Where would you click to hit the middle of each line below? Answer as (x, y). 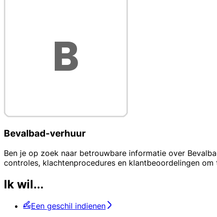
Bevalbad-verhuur (45, 134)
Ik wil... (24, 184)
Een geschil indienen (68, 206)
